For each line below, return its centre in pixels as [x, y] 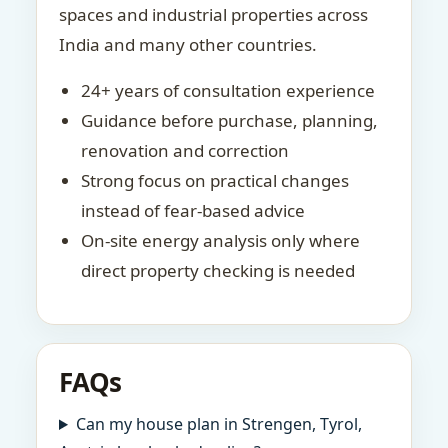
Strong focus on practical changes [215, 180]
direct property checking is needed [218, 270]
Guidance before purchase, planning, [229, 120]
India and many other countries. [188, 44]
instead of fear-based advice [193, 210]
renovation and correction [185, 150]
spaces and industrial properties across [213, 14]
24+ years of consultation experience [228, 90]
